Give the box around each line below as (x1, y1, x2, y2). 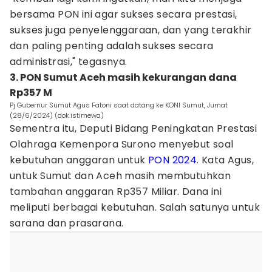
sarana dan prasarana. (10, 216, 124, 230)
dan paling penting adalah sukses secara (10, 39, 214, 53)
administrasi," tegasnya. (10, 55, 127, 69)
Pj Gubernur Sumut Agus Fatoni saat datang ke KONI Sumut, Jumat (10, 100, 228, 110)
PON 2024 (148, 153, 197, 167)
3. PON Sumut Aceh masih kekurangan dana (10, 70, 237, 84)
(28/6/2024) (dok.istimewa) (10, 110, 104, 120)
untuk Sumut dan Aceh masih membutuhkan (10, 169, 231, 183)
